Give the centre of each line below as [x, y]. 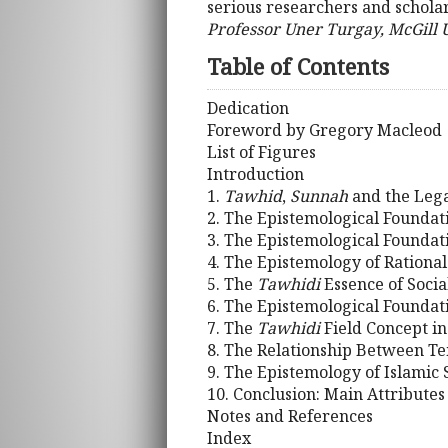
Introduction [255, 173]
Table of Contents [298, 67]
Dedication [248, 107]
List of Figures [261, 151]
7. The [232, 327]
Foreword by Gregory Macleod [324, 129]
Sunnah [319, 195]
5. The [232, 283]
